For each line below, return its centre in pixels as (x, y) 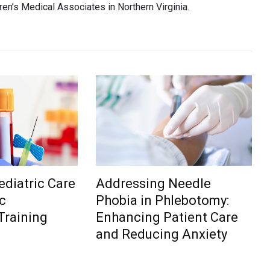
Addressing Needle (154, 184)
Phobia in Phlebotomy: (163, 200)
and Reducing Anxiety (162, 234)
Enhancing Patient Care (167, 217)
